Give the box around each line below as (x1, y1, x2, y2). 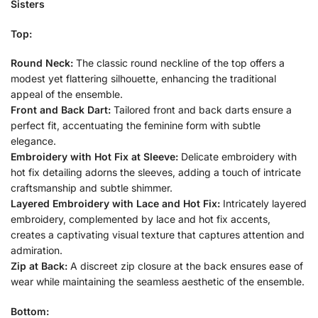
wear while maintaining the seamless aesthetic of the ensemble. (11, 275, 305, 288)
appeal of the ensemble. (11, 88, 123, 101)
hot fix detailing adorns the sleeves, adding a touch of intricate (11, 166, 301, 179)
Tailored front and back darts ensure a (111, 104, 292, 116)
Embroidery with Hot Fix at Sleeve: (11, 150, 178, 163)
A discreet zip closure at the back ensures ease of (67, 260, 303, 273)
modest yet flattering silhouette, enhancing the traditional (11, 72, 276, 85)
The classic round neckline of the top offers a (73, 57, 285, 70)
